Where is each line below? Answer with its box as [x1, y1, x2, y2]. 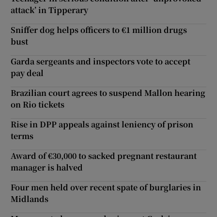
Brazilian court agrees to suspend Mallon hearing [11, 87, 206, 98]
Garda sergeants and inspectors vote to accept [11, 55, 191, 67]
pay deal [11, 67, 44, 78]
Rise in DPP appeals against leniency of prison [11, 118, 194, 130]
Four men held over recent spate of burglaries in [11, 181, 201, 193]
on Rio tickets [11, 98, 65, 110]
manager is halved [11, 161, 83, 173]
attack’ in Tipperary [11, 4, 89, 15]
